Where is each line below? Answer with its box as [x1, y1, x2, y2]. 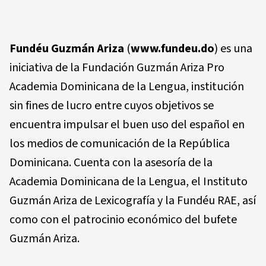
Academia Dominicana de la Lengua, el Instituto [9, 173, 248, 190]
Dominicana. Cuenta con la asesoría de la [9, 154, 213, 171]
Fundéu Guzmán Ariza [9, 40, 124, 57]
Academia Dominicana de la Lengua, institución [9, 78, 244, 95]
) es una [214, 40, 252, 57]
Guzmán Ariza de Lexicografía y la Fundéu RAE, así [9, 192, 256, 209]
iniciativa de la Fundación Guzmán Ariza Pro [9, 59, 224, 76]
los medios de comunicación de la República [9, 135, 230, 152]
